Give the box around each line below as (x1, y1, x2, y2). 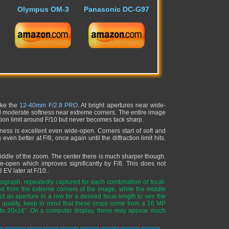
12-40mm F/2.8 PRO (19, 102, 78, 109)
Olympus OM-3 (17, 5, 69, 13)
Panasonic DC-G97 (84, 5, 149, 13)
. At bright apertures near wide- (77, 102, 166, 109)
